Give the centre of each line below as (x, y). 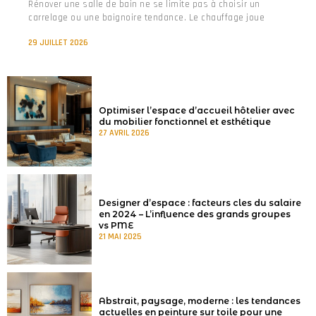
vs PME (116, 225)
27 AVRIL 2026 (124, 133)
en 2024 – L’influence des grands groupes (195, 214)
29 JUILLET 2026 (58, 42)
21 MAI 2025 (120, 236)
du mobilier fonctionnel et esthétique (185, 121)
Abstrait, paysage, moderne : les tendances (200, 300)
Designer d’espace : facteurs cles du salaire (200, 202)
